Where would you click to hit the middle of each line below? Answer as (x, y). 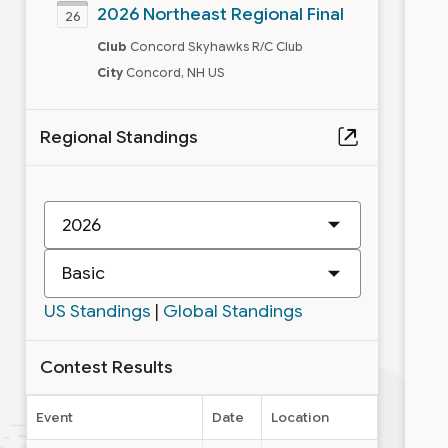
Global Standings (232, 310)
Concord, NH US (175, 72)
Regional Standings (118, 137)
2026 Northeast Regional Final (220, 14)
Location (300, 417)
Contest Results (106, 367)
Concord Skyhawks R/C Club (216, 46)
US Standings (97, 310)
